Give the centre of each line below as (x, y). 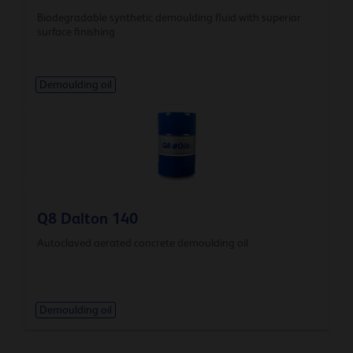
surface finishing (76, 31)
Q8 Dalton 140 (87, 218)
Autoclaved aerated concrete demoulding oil (143, 242)
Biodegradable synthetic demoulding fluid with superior (169, 17)
